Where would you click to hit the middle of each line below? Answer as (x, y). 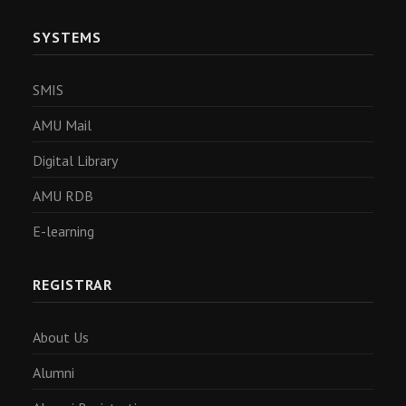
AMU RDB (63, 196)
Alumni (53, 372)
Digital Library (75, 160)
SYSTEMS (67, 37)
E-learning (63, 231)
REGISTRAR (72, 285)
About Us (61, 337)
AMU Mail (62, 125)
